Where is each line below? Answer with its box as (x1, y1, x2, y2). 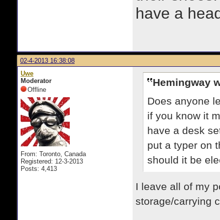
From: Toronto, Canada (21, 150, 86, 158)
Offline (27, 86, 46, 93)
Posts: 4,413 (21, 165, 57, 172)
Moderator (21, 77, 52, 84)
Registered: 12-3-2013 (21, 158, 83, 165)
